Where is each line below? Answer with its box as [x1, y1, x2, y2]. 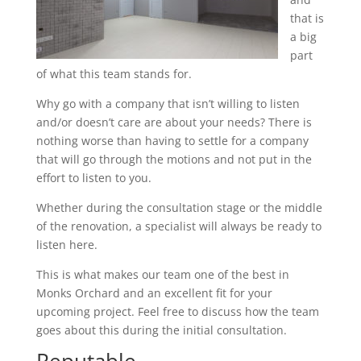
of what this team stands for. [35, 66, 192, 81]
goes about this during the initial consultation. [35, 322, 287, 338]
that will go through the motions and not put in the [35, 151, 312, 167]
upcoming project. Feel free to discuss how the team [35, 304, 319, 319]
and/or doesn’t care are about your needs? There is [35, 114, 312, 130]
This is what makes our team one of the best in [35, 267, 289, 282]
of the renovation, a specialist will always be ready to [35, 218, 322, 234]
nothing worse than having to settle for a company [35, 133, 309, 148]
